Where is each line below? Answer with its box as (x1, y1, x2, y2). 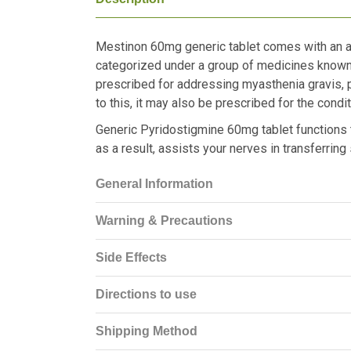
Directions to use (96, 288, 197, 302)
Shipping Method (96, 324, 197, 338)
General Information (96, 177, 213, 191)
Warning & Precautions (96, 214, 233, 228)
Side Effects (96, 251, 167, 265)
